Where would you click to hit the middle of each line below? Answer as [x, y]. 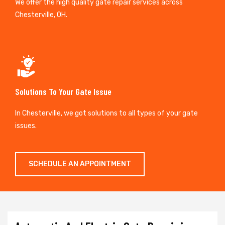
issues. [26, 126]
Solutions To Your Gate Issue [63, 91]
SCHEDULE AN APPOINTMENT [80, 164]
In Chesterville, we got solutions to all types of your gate [106, 113]
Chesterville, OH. [41, 15]
